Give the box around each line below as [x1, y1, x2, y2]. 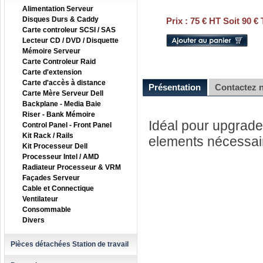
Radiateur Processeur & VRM [22, 163, 121, 171]
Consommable [22, 205, 71, 214]
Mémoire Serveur [22, 47, 80, 55]
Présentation [149, 82, 201, 92]
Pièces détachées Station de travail [11, 240, 129, 248]
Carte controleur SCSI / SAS [22, 26, 116, 34]
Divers [22, 216, 45, 224]
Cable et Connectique [22, 184, 94, 193]
